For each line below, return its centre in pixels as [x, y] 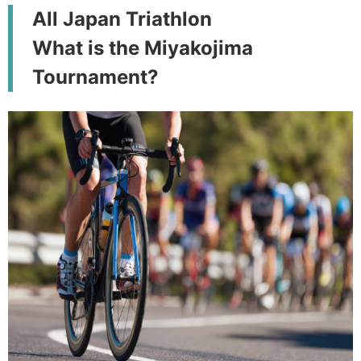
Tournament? [95, 77]
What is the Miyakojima [143, 48]
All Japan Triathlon [122, 19]
